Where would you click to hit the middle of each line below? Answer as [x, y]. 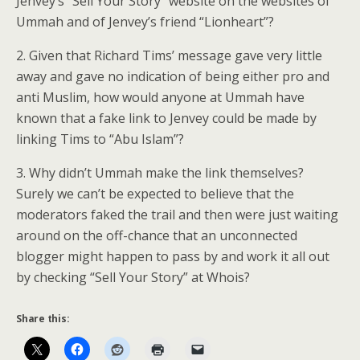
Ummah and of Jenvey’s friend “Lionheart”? [145, 22]
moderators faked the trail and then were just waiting [177, 215]
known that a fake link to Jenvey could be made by [166, 118]
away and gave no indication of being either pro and [173, 76]
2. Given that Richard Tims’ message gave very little [169, 55]
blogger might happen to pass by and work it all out [173, 256]
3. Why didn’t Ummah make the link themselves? [160, 173]
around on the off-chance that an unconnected [157, 235]
